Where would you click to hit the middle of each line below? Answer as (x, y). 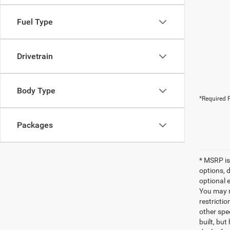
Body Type (36, 91)
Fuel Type (35, 22)
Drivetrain (35, 56)
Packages (35, 125)
